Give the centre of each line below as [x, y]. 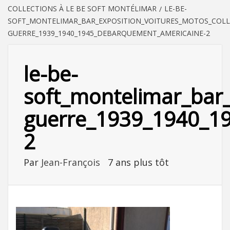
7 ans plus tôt [138, 162]
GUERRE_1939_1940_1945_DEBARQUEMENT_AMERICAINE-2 [109, 33]
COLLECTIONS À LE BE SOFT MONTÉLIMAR [82, 8]
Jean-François [72, 162]
